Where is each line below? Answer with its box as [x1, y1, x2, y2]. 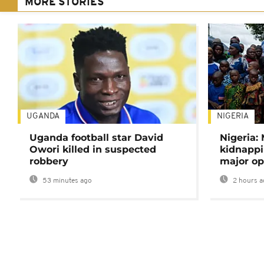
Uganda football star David [29, 132, 163, 144]
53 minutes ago [41, 177, 92, 185]
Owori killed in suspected [29, 144, 156, 156]
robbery [29, 156, 68, 167]
